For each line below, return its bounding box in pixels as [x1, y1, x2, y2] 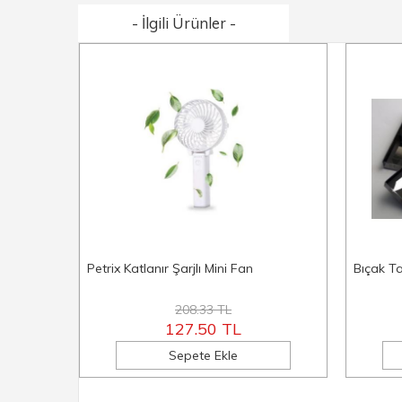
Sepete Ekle [169, 347, 238, 363]
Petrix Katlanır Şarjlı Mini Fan [87, 260, 253, 276]
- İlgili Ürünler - [131, 13, 236, 32]
